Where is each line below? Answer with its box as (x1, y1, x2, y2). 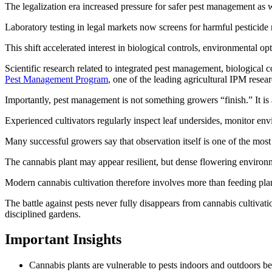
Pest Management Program (5, 73, 108, 84)
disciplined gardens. (5, 208, 81, 219)
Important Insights (5, 231, 121, 248)
